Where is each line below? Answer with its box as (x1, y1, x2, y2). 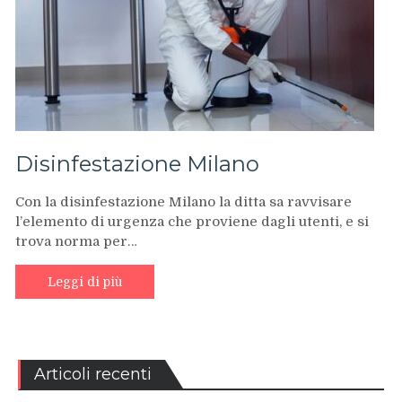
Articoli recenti (34, 363, 152, 384)
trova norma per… (15, 233, 137, 249)
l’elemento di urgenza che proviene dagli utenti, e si (15, 214, 369, 230)
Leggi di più (48, 275, 122, 289)
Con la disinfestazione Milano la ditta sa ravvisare (15, 194, 352, 210)
